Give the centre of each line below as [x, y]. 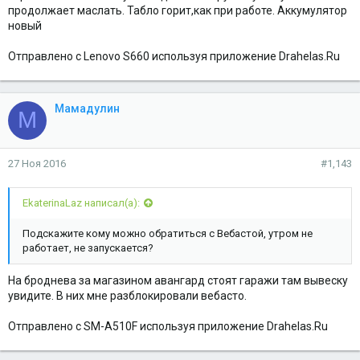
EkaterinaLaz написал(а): [81, 203]
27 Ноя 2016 [37, 163]
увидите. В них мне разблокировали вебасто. [127, 295]
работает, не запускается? [88, 248]
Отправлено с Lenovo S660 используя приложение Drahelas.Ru [174, 56]
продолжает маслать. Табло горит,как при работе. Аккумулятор [178, 10]
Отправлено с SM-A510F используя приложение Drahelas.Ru [168, 326]
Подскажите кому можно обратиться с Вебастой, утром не [168, 234]
